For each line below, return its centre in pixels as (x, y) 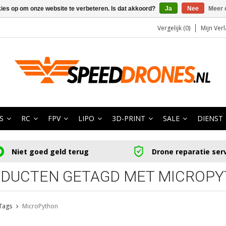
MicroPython (40, 206)
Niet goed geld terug (50, 151)
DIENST (210, 118)
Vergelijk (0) (174, 28)
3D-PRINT (129, 118)
